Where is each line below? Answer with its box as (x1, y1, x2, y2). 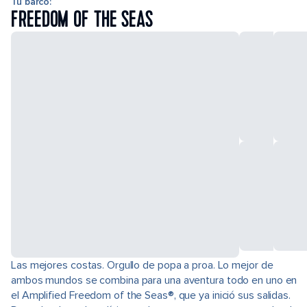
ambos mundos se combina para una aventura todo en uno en (11, 273, 297, 287)
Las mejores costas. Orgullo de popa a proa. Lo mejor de (11, 258, 273, 272)
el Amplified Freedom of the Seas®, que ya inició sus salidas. (11, 288, 291, 302)
